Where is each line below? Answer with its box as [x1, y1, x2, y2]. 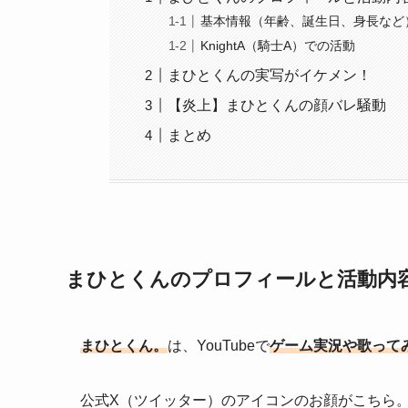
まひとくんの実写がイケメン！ [168, 67, 372, 84]
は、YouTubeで [168, 338, 270, 354]
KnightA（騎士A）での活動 [200, 38, 356, 54]
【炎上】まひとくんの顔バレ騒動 [168, 97, 387, 114]
